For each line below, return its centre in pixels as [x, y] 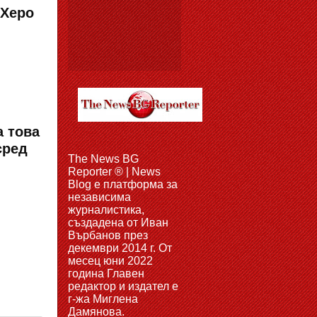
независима [99, 197]
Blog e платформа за [123, 184]
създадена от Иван [118, 223]
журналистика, [106, 210]
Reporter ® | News [114, 172]
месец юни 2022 [110, 261]
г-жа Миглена [103, 299]
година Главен [106, 273]
